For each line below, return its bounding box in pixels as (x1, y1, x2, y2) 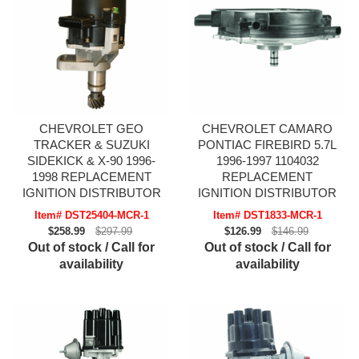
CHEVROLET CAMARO (202, 122, 333, 136)
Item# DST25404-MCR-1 (34, 209, 149, 222)
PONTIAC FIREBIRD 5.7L (198, 138, 337, 152)
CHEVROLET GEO (39, 122, 144, 136)
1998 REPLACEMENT (31, 170, 151, 184)
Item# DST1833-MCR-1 (212, 209, 322, 222)
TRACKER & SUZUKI (33, 138, 150, 152)
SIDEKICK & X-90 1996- (27, 154, 156, 168)
